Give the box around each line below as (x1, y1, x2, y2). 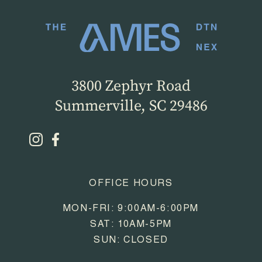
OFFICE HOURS (89, 180, 173, 189)
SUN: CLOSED (94, 236, 168, 246)
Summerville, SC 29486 (54, 96, 208, 116)
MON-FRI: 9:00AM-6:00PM (63, 205, 199, 215)
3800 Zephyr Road (71, 77, 191, 96)
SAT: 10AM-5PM (90, 220, 172, 230)
